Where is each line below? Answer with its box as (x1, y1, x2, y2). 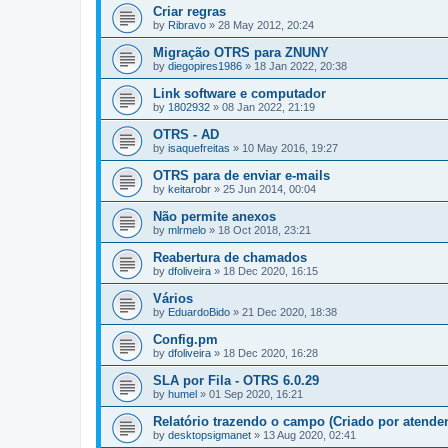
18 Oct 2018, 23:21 (218, 224, 311, 236)
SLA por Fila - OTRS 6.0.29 (153, 373, 319, 388)
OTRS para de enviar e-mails (153, 168, 330, 183)
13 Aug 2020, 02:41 (263, 429, 356, 441)
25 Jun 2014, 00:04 (223, 183, 316, 195)
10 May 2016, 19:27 (242, 142, 338, 154)
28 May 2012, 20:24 (218, 19, 314, 31)
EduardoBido (168, 306, 230, 318)
